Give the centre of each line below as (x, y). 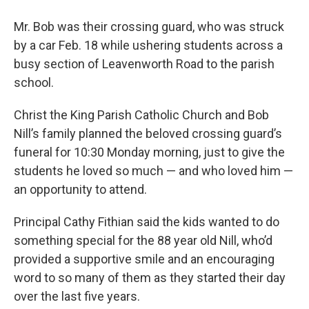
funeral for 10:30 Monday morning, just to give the (149, 152)
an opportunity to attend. (80, 189)
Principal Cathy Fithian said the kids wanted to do (147, 222)
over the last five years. (77, 296)
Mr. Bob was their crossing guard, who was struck (149, 27)
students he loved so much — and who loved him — (153, 171)
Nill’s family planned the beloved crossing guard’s (148, 133)
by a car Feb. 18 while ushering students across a (148, 45)
